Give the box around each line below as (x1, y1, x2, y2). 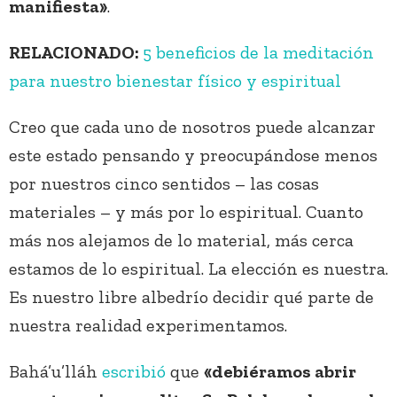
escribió (102, 361, 166, 383)
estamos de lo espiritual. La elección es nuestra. (9, 258, 388, 280)
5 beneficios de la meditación (143, 42, 374, 64)
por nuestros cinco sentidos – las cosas (9, 173, 319, 195)
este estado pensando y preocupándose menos (9, 144, 378, 167)
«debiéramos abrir (204, 361, 356, 383)
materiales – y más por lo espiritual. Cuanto (9, 201, 363, 223)
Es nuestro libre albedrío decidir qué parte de (9, 286, 374, 308)
